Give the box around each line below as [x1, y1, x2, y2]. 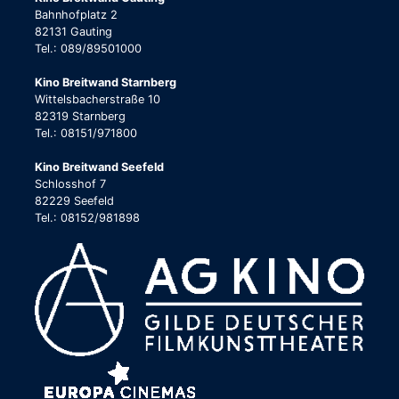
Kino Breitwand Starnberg [35, 75, 176, 89]
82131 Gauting [35, 24, 112, 38]
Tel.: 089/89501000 [35, 41, 142, 55]
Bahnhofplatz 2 [35, 7, 118, 21]
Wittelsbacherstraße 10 [35, 92, 160, 106]
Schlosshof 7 [35, 176, 106, 191]
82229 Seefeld [35, 193, 114, 208]
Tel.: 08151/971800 [35, 126, 137, 140]
